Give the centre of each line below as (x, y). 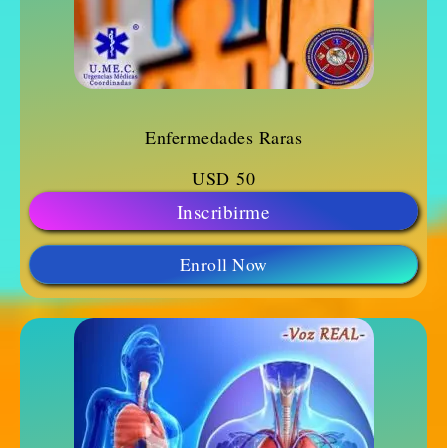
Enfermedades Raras (223, 136)
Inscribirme (223, 211)
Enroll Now (223, 264)
